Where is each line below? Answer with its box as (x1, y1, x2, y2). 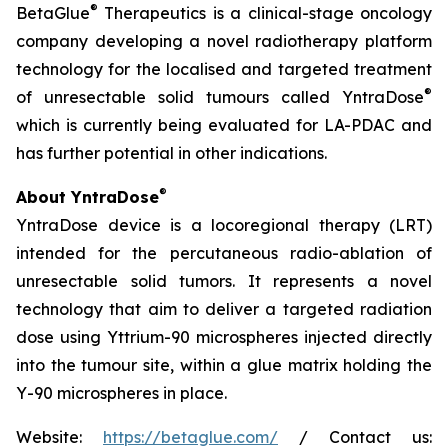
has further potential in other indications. (16, 143, 327, 163)
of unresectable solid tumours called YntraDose (16, 87, 424, 107)
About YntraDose (16, 187, 159, 207)
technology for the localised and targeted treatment (16, 59, 432, 79)
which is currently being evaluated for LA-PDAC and (16, 115, 432, 135)
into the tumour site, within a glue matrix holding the (16, 355, 432, 375)
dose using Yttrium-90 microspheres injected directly (16, 327, 432, 347)
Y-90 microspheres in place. (16, 383, 227, 403)
